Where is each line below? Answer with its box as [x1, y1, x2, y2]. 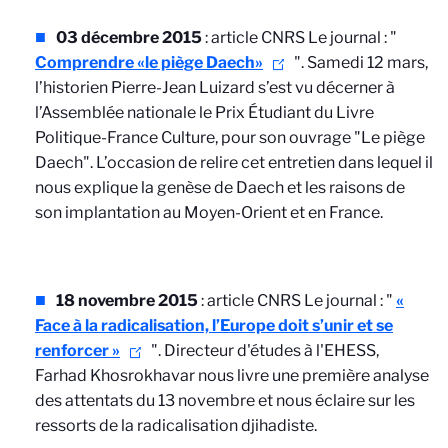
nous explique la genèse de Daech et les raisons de [35, 178, 405, 197]
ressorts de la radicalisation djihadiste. [35, 416, 317, 435]
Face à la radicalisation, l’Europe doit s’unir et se [35, 316, 393, 335]
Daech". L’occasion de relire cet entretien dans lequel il [35, 153, 433, 172]
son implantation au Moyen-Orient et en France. [35, 203, 383, 222]
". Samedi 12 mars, [291, 53, 428, 72]
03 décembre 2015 [56, 28, 202, 47]
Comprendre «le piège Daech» [35, 53, 263, 72]
